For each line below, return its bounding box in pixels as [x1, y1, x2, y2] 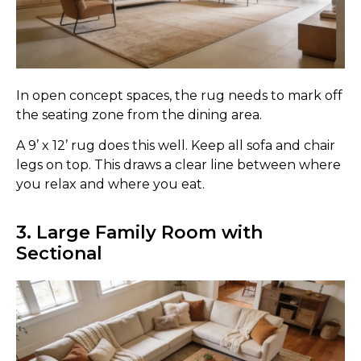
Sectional [16, 243, 102, 265]
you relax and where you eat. [16, 176, 205, 193]
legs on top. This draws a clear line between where [16, 157, 341, 173]
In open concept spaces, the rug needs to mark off [16, 87, 342, 103]
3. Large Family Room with [16, 222, 263, 244]
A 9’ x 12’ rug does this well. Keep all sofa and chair [16, 138, 335, 154]
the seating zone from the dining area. [16, 106, 262, 122]
